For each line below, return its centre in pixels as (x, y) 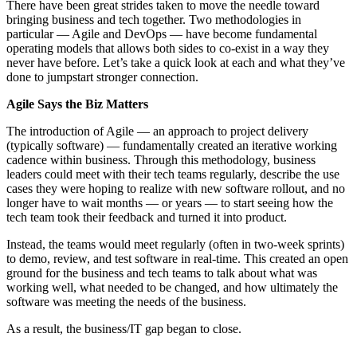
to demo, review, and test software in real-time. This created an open (177, 258)
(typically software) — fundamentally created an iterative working (172, 145)
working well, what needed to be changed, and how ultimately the (172, 287)
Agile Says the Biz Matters (77, 104)
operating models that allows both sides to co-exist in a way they (168, 48)
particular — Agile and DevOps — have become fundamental (162, 33)
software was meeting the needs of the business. (126, 301)
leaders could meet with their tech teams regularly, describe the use (173, 174)
